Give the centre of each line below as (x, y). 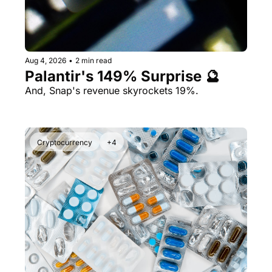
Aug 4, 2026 (46, 61)
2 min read (93, 61)
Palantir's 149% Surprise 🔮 (122, 76)
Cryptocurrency (65, 143)
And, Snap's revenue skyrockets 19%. (112, 91)
